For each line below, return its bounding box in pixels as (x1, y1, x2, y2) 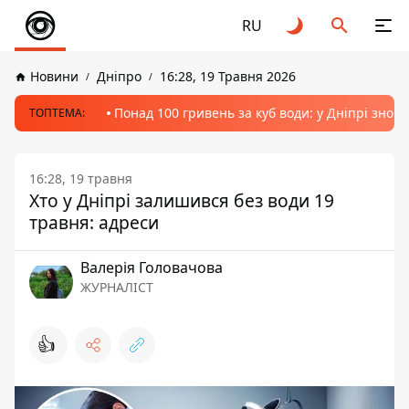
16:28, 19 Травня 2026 (160, 68, 296, 85)
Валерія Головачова (80, 257, 223, 278)
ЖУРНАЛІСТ (80, 278, 153, 296)
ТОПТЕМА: (29, 105, 85, 121)
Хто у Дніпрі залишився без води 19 (29, 188, 334, 213)
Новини (30, 68, 79, 85)
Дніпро (97, 68, 142, 85)
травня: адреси (29, 210, 159, 235)
